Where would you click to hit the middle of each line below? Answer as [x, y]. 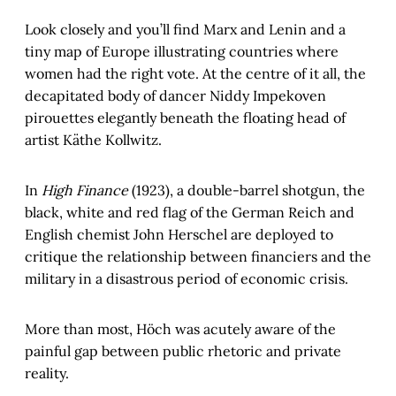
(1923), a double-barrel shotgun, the [247, 190]
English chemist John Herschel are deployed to [179, 235]
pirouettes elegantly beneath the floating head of [185, 118]
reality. [47, 373]
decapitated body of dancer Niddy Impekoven [175, 96]
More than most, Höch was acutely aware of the [180, 329]
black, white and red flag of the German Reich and [190, 213]
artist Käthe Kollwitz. [93, 140]
